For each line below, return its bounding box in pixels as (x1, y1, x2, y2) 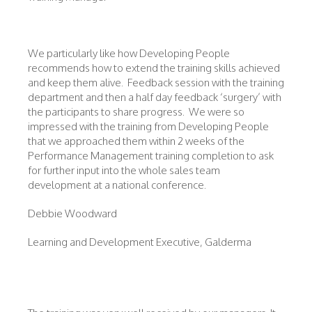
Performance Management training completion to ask (28, 149, 274, 162)
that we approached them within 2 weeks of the (28, 134, 244, 148)
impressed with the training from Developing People (28, 120, 269, 133)
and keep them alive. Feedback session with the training (28, 76, 284, 89)
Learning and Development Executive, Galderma (28, 235, 251, 249)
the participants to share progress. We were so (28, 105, 244, 118)
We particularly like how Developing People (28, 47, 230, 60)
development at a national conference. (28, 178, 208, 192)
